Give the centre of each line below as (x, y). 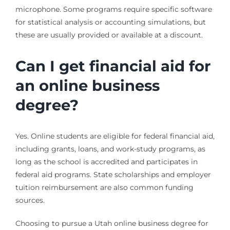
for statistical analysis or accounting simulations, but (110, 22)
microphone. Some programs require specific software (113, 9)
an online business (87, 86)
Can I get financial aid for (113, 66)
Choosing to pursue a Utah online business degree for (112, 224)
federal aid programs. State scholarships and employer (113, 175)
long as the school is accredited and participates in (106, 162)
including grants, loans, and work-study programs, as (110, 149)
